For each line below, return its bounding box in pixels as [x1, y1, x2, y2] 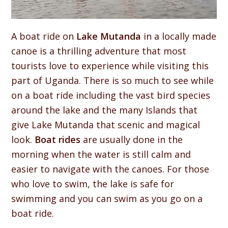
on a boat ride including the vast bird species [11, 89, 211, 102]
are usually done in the [80, 133, 183, 146]
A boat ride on [11, 30, 77, 43]
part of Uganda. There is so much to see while [11, 74, 214, 87]
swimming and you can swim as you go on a [11, 192, 203, 205]
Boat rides [35, 133, 81, 146]
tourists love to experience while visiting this [11, 60, 209, 72]
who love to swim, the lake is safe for [11, 178, 175, 190]
